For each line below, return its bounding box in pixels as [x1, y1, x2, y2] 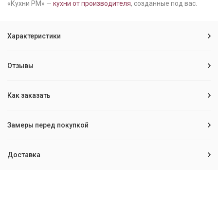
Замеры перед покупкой [7, 121, 89, 129]
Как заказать [7, 91, 51, 99]
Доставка [7, 151, 40, 159]
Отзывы [7, 62, 34, 70]
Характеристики [7, 32, 61, 40]
